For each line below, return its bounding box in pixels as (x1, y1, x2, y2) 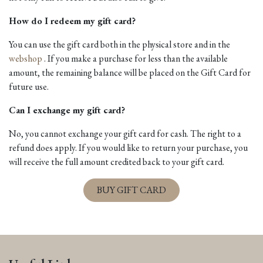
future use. (9, 80, 49, 93)
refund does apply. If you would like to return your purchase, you (9, 141, 248, 154)
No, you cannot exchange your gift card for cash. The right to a (9, 127, 241, 140)
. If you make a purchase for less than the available (42, 52, 228, 65)
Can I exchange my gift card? (9, 103, 125, 116)
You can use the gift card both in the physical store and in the (9, 38, 230, 50)
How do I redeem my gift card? (9, 14, 136, 27)
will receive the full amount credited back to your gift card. (9, 155, 224, 168)
